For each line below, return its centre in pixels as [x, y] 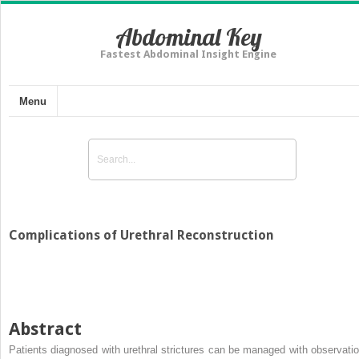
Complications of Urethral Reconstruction [141, 235]
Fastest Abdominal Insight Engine [188, 54]
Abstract [45, 329]
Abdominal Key [188, 37]
